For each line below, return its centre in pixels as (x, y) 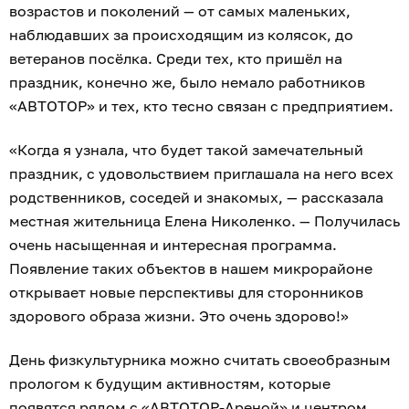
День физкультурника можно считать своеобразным (200, 360)
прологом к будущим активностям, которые (170, 384)
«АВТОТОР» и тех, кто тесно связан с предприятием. (201, 106)
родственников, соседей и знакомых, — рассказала (196, 198)
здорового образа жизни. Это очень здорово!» (179, 316)
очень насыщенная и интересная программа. (173, 245)
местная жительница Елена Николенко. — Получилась (204, 221)
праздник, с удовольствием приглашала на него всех (201, 174)
